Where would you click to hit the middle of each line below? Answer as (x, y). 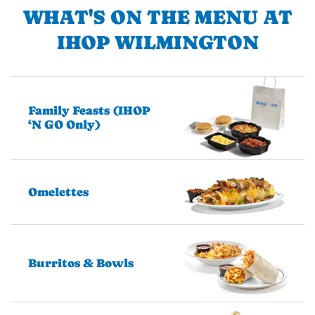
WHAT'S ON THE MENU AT (157, 17)
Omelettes (58, 192)
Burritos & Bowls (81, 263)
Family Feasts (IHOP (89, 111)
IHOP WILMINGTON (157, 42)
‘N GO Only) (64, 125)
